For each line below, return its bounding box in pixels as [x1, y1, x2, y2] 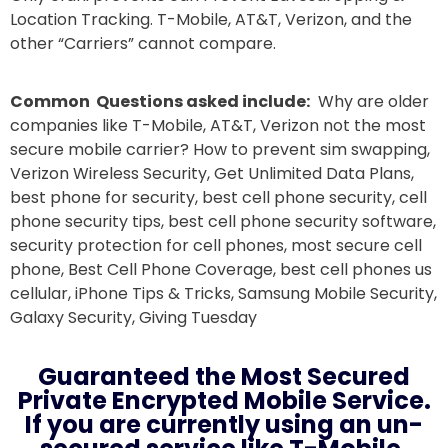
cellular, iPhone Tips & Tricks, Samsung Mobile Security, [10, 282, 437, 306]
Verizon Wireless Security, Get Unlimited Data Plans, [10, 162, 414, 186]
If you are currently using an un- [25, 407, 423, 441]
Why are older [310, 90, 429, 114]
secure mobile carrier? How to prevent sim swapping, [10, 138, 430, 162]
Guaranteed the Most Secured [38, 359, 410, 393]
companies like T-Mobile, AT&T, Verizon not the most [10, 114, 426, 138]
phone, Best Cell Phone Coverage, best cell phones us [10, 258, 432, 282]
